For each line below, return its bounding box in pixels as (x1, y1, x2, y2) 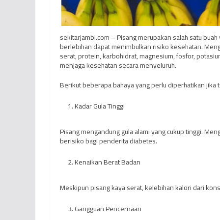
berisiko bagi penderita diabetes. (60, 134, 157, 147)
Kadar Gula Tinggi (75, 99, 125, 112)
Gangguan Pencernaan (75, 202, 141, 215)
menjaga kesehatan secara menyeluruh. (60, 58, 176, 72)
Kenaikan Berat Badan (75, 155, 140, 168)
